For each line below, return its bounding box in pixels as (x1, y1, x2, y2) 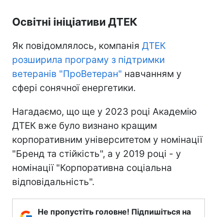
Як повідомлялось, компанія (12, 40, 142, 52)
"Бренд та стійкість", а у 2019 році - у (12, 148, 181, 160)
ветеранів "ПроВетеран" (12, 68, 122, 80)
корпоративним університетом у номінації (12, 134, 202, 146)
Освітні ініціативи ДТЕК (12, 15, 138, 29)
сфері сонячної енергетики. (12, 82, 136, 94)
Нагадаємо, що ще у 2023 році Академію (12, 106, 197, 118)
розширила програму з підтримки (12, 54, 165, 66)
